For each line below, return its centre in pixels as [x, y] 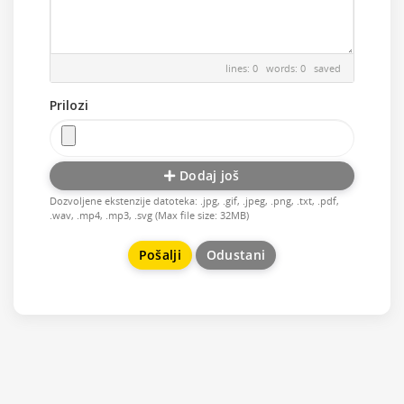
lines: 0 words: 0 [270, 68]
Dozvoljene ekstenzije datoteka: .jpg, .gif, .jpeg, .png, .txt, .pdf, [194, 201]
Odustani [236, 255]
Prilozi [69, 105]
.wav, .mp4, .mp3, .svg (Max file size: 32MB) [149, 215]
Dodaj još [207, 175]
